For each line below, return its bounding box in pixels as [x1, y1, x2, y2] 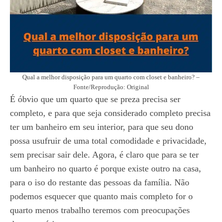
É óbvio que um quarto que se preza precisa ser [10, 94, 180, 104]
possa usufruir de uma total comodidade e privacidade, [10, 136, 207, 146]
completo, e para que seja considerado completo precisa [10, 108, 211, 118]
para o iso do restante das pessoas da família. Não [10, 177, 189, 187]
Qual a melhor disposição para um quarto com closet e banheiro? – [22, 73, 200, 81]
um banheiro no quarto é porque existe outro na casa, [10, 164, 201, 173]
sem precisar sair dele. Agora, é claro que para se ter [10, 150, 199, 160]
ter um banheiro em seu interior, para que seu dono [10, 122, 193, 132]
